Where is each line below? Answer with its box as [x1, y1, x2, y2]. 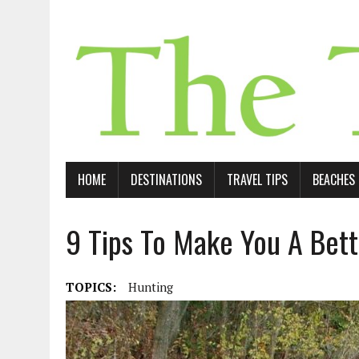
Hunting [128, 278, 173, 295]
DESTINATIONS [131, 169, 202, 189]
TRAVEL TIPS [227, 169, 288, 189]
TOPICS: [66, 278, 116, 295]
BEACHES [313, 169, 355, 189]
